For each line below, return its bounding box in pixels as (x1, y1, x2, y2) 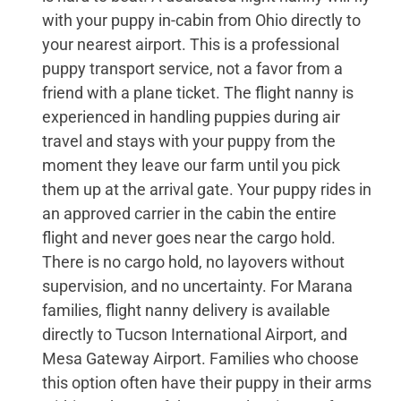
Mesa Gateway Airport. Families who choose (41, 348, 359, 368)
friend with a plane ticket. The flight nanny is (41, 82, 354, 102)
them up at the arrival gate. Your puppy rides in (41, 179, 371, 199)
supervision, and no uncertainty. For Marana (41, 276, 353, 295)
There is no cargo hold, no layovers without (41, 252, 345, 271)
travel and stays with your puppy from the (41, 131, 336, 150)
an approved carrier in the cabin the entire (41, 203, 337, 223)
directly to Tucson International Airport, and (41, 324, 347, 344)
